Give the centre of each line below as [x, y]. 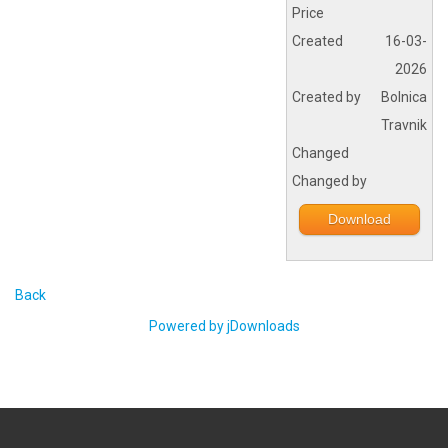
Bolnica [404, 97]
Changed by [329, 181]
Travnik [404, 125]
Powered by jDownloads [224, 326]
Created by [326, 97]
